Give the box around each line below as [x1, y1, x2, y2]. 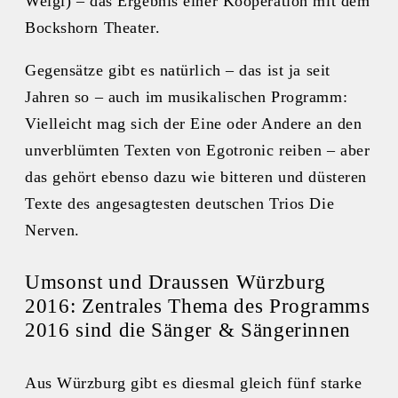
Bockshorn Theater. [25, 18, 161, 36]
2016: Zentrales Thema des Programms [25, 295, 370, 318]
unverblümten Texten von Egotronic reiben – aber [25, 140, 370, 159]
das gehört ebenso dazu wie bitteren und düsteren [25, 167, 367, 186]
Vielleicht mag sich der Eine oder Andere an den [25, 114, 362, 132]
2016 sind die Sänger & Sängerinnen [25, 319, 352, 342]
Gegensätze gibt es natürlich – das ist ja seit [25, 60, 330, 79]
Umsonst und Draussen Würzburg [25, 271, 326, 294]
